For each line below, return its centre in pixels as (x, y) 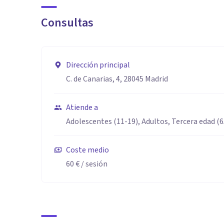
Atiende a (82, 107)
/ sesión (93, 164)
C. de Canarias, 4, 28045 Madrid (117, 79)
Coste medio (87, 150)
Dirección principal (98, 65)
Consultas (67, 23)
